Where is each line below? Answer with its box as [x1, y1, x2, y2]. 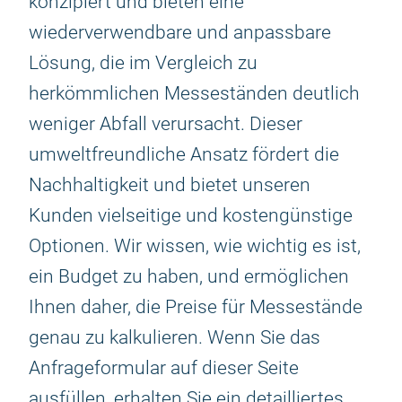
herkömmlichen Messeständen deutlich [29, 83, 360, 104]
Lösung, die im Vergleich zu [29, 52, 258, 74]
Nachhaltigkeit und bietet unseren [29, 174, 310, 196]
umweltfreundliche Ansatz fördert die [29, 144, 339, 165]
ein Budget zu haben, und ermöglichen [29, 266, 349, 287]
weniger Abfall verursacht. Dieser [29, 113, 302, 135]
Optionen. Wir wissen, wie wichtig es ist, [29, 235, 361, 257]
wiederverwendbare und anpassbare [29, 22, 331, 43]
